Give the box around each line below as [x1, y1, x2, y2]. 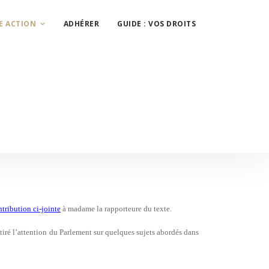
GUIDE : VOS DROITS [117, 19, 196, 29]
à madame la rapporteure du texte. [61, 204, 172, 213]
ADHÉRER [63, 19, 100, 29]
